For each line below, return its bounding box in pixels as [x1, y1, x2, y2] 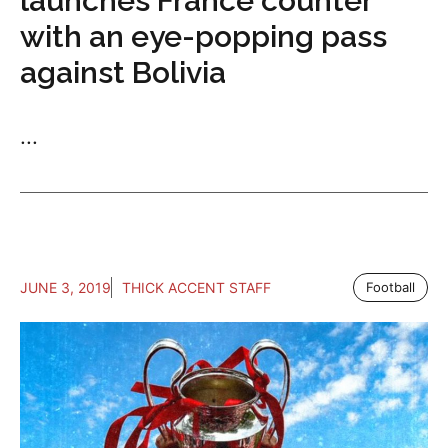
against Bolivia [20, 54, 226, 90]
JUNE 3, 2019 [20, 278, 111, 296]
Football [366, 278, 415, 295]
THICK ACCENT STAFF [122, 278, 271, 296]
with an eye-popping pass [20, 18, 387, 54]
